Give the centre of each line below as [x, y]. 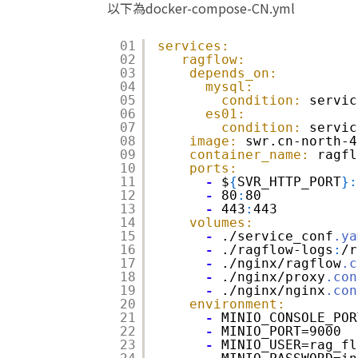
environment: [238, 304]
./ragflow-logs [278, 250]
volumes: [222, 223]
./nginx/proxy [274, 277]
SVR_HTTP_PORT [290, 182]
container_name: [250, 155]
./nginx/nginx [274, 291]
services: [194, 46]
